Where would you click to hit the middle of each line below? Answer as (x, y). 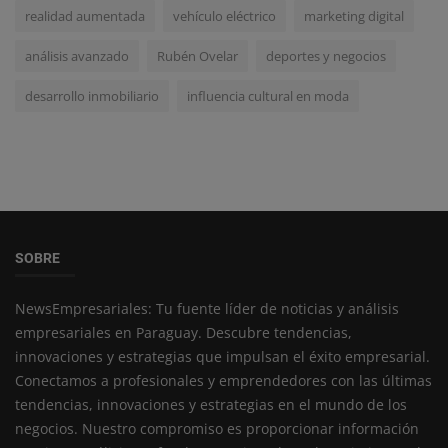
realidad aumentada (85, 15)
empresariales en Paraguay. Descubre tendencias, (183, 332)
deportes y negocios (326, 55)
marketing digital (354, 15)
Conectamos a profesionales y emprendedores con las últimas (223, 380)
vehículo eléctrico (224, 15)
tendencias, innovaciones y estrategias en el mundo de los (211, 404)
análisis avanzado (77, 55)
